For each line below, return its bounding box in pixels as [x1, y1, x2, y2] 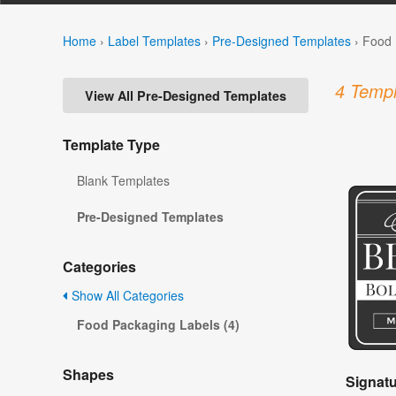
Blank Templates [77, 171, 170, 190]
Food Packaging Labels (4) [77, 316, 240, 334]
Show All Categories [68, 286, 184, 305]
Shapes [63, 364, 114, 385]
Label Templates [108, 31, 201, 49]
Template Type [63, 134, 160, 156]
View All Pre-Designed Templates [85, 87, 286, 105]
